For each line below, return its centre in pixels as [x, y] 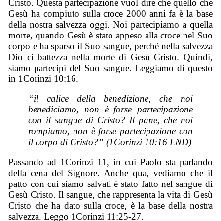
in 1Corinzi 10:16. [44, 78]
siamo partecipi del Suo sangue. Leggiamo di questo [110, 68]
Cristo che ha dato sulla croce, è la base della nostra [110, 205]
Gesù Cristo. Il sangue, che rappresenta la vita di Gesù [110, 194]
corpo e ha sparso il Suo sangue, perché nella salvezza [110, 46]
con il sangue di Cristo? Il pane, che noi [110, 120]
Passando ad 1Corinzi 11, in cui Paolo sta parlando [110, 162]
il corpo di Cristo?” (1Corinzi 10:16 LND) [110, 142]
